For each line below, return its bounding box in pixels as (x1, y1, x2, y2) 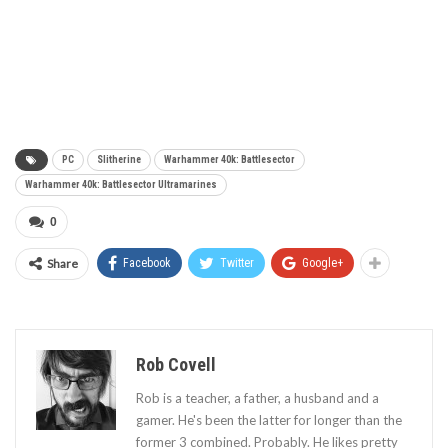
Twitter (220, 256, 254, 271)
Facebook (123, 256, 171, 271)
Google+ (302, 256, 343, 271)
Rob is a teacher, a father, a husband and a (136, 390, 379, 407)
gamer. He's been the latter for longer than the (136, 412, 402, 429)
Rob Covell (136, 354, 216, 376)
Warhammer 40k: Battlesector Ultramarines (25, 179, 217, 191)
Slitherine (97, 154, 141, 166)
